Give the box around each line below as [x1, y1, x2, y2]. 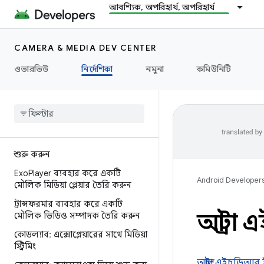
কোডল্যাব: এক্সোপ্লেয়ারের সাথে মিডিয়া [14, 229, 147, 240]
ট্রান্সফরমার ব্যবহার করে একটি [14, 199, 123, 209]
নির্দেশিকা [81, 64, 113, 74]
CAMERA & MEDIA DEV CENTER [14, 42, 157, 53]
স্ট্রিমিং [14, 241, 36, 252]
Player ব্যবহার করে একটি [28, 168, 121, 179]
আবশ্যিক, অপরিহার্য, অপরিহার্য [109, 2, 215, 12]
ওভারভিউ [14, 64, 49, 74]
